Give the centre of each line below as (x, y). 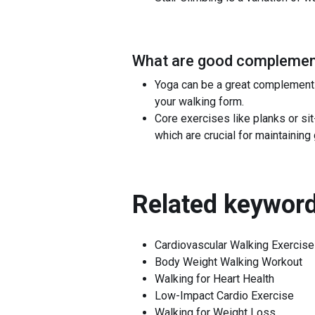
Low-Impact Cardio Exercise (224, 296)
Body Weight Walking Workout (229, 262)
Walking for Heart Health (214, 279)
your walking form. (199, 102)
